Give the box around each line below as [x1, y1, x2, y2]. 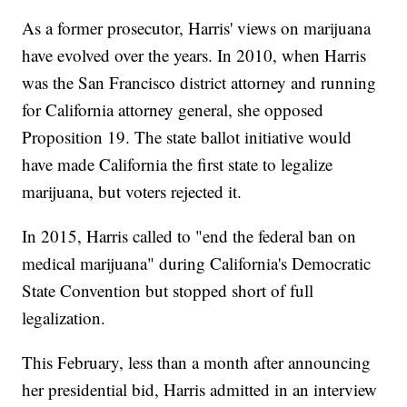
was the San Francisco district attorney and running [22, 71, 377, 94]
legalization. [22, 306, 106, 330]
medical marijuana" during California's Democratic [22, 252, 372, 275]
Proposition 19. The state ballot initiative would [22, 125, 352, 149]
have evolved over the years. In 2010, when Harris [22, 44, 367, 67]
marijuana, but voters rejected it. [22, 180, 243, 203]
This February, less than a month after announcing [22, 351, 372, 374]
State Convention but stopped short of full [22, 279, 314, 303]
